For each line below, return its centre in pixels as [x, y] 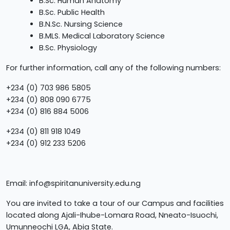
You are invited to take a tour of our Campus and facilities [115, 203]
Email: [18, 183]
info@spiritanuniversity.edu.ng [85, 183]
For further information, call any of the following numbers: [113, 68]
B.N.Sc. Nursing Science [81, 24]
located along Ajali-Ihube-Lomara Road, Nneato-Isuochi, [112, 215]
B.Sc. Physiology [68, 47]
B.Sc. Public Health [72, 12]
